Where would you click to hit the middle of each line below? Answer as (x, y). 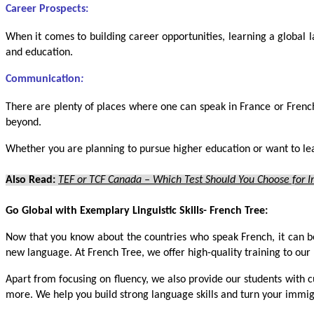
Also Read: (32, 180)
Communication (43, 79)
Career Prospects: (47, 9)
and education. (39, 52)
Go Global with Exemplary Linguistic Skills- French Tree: (137, 211)
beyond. (23, 122)
